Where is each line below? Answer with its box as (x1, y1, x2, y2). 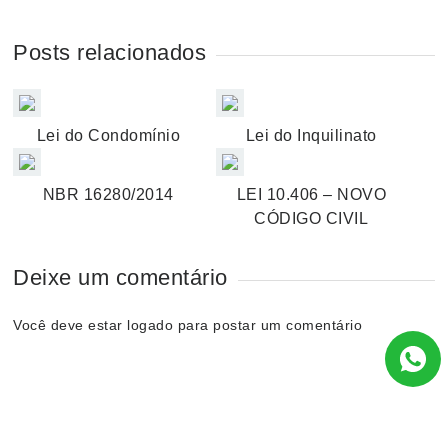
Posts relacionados (13, 40, 207, 65)
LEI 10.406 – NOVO (236, 186, 387, 203)
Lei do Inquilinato (245, 127, 377, 144)
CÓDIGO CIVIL (254, 210, 369, 227)
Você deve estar (13, 317, 128, 333)
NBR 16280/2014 (42, 186, 174, 203)
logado (127, 317, 178, 333)
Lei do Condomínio (36, 127, 181, 144)
